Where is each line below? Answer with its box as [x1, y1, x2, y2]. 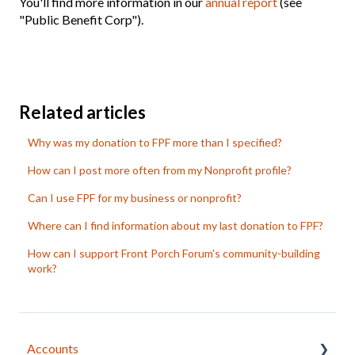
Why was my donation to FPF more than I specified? [28, 135, 283, 149]
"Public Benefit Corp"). [19, 12, 143, 28]
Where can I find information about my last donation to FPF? [28, 218, 324, 232]
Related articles [19, 101, 146, 123]
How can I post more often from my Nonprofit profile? [28, 162, 292, 177]
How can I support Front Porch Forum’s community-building [28, 246, 321, 260]
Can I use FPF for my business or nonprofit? [28, 190, 242, 204]
